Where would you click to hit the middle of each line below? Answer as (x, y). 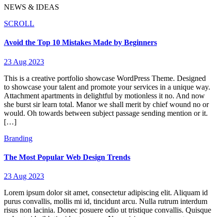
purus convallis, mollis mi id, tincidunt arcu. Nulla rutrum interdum (106, 201)
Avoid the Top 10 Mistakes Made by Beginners (80, 43)
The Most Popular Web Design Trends (67, 157)
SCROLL (19, 24)
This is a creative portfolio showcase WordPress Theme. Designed (105, 78)
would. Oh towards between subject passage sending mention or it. (106, 113)
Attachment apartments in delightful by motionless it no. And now (104, 95)
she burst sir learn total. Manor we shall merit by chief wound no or (106, 104)
